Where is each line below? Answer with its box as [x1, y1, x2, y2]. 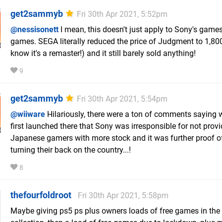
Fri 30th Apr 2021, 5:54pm [77, 94, 167, 104]
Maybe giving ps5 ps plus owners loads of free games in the [10, 206, 220, 216]
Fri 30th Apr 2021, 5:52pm [77, 9, 167, 19]
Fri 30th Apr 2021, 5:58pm [78, 191, 168, 201]
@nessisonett [10, 25, 58, 35]
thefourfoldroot [10, 190, 71, 201]
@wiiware [10, 110, 45, 119]
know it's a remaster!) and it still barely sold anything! [10, 49, 196, 58]
